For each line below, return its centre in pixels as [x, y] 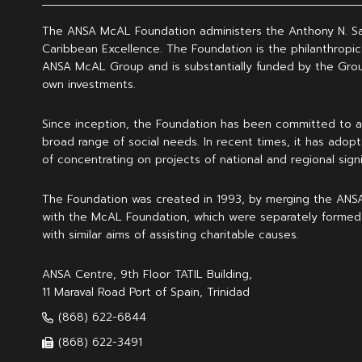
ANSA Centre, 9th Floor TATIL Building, [147, 274]
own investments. [89, 84]
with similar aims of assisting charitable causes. [170, 235]
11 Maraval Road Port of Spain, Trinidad [146, 292]
